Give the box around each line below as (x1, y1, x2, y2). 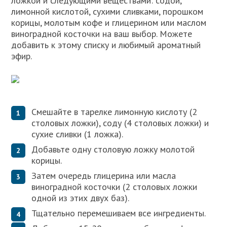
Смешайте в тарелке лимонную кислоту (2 (31, 105, 198, 118)
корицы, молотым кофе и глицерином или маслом (11, 16, 207, 28)
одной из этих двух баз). (31, 192, 130, 204)
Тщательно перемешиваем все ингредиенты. (31, 207, 206, 219)
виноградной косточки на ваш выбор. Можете (11, 27, 193, 40)
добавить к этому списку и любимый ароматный (11, 39, 201, 51)
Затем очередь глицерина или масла (31, 169, 176, 181)
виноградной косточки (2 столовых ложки (31, 180, 198, 193)
